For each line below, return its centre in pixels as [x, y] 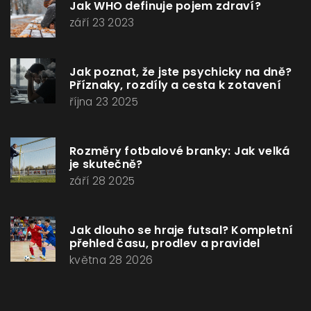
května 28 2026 [111, 260]
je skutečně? [106, 164]
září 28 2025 [102, 180]
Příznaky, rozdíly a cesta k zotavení [175, 85]
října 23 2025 [104, 101]
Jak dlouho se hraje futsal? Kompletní [182, 230]
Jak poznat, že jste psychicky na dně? [181, 72]
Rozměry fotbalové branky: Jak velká [180, 151]
